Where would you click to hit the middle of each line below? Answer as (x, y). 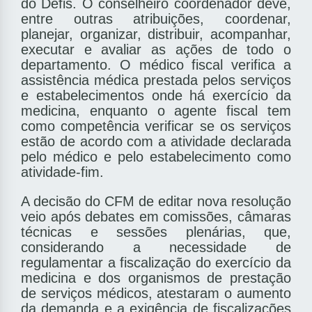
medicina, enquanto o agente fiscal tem (156, 111)
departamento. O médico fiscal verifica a (156, 65)
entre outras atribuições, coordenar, (156, 19)
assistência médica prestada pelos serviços (156, 80)
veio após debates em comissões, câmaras (156, 217)
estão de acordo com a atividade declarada (156, 142)
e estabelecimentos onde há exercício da (156, 96)
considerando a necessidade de (156, 248)
